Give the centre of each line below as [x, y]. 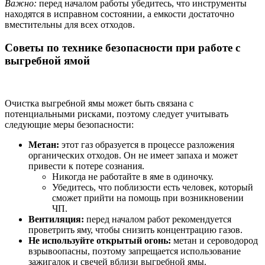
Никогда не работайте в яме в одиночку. [133, 177]
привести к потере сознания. [86, 166]
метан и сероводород [214, 241]
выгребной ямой [47, 60]
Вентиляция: [56, 219]
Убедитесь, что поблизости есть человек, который [153, 188]
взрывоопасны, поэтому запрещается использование [135, 251]
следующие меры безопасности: [69, 125]
